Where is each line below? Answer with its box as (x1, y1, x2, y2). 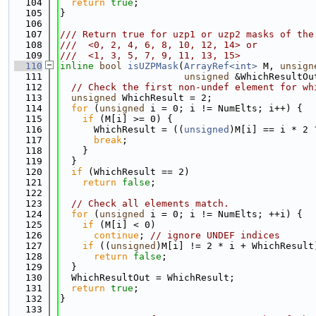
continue (94, 230, 139, 241)
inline (60, 61, 94, 71)
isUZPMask (128, 61, 178, 71)
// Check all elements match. (71, 198, 229, 209)
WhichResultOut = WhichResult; (60, 272, 235, 283)
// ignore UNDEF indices (150, 230, 280, 241)
